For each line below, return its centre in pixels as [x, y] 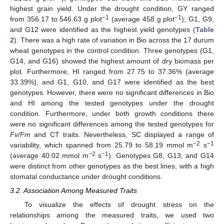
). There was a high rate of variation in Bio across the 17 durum [114, 40]
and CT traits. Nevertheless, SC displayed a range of [122, 134]
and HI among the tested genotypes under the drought [112, 103]
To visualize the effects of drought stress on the [119, 204]
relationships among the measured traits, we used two [112, 215]
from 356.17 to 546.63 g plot [56, 19]
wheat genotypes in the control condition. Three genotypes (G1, [112, 50]
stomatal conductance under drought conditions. [86, 176]
